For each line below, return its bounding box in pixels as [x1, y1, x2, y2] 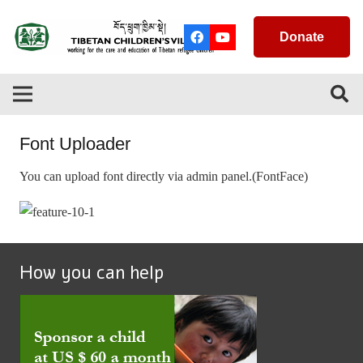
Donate [280, 30, 324, 44]
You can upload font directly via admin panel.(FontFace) [19, 169, 308, 184]
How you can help [19, 260, 164, 286]
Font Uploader [19, 134, 130, 154]
